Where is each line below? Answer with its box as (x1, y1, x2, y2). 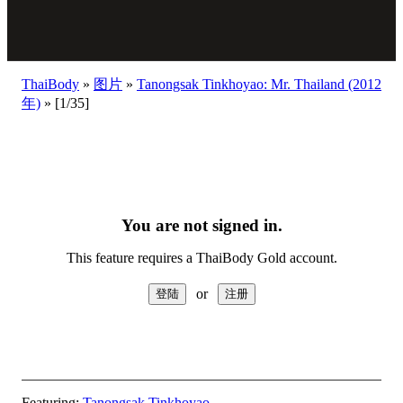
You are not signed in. (121, 216, 282, 235)
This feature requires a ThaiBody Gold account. (66, 250, 337, 265)
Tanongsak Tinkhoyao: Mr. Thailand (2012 (137, 76, 381, 92)
